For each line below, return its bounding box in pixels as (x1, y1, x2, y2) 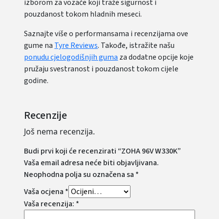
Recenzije (24, 108, 67, 123)
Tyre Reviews (54, 40, 98, 51)
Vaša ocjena (24, 186, 66, 197)
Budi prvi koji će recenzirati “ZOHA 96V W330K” (24, 146, 181, 156)
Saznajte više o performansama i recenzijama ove (24, 28, 189, 39)
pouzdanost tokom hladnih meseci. (24, 9, 142, 20)
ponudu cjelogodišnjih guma (24, 52, 118, 63)
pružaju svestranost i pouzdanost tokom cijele (24, 64, 179, 74)
